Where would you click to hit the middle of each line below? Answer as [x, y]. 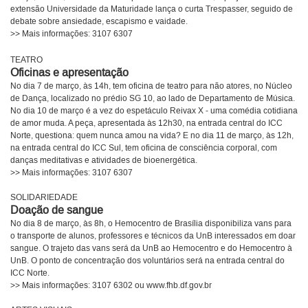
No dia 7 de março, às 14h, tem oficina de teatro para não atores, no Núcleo [151, 87]
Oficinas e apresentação [69, 73]
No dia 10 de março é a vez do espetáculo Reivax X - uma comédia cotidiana [154, 111]
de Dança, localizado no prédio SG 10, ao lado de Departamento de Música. [153, 99]
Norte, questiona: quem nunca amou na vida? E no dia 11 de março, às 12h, [152, 136]
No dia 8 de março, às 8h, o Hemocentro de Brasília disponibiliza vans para [151, 224]
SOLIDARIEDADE [44, 198]
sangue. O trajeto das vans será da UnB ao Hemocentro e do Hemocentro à [151, 249]
